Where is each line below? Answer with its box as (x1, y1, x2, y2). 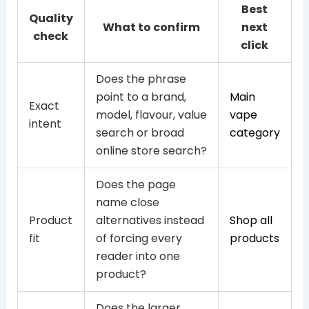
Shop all (229, 212, 272, 228)
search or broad (95, 124, 184, 141)
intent (28, 115, 61, 132)
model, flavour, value (95, 106, 207, 123)
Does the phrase (95, 70, 186, 87)
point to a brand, (95, 88, 186, 105)
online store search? (95, 142, 207, 159)
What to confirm (102, 19, 200, 35)
